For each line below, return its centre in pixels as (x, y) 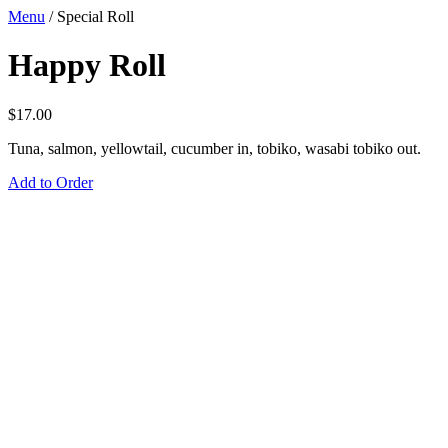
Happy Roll (87, 65)
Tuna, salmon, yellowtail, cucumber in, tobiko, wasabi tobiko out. (214, 148)
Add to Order (50, 182)
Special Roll (95, 16)
